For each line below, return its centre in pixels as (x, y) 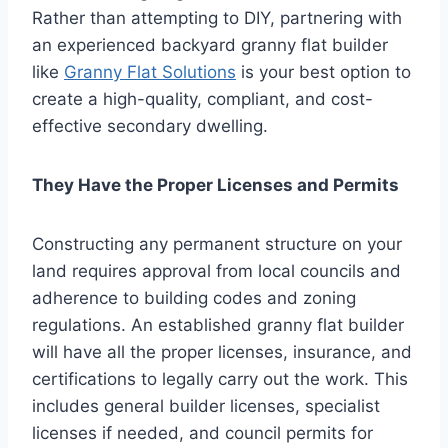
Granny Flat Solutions (150, 71)
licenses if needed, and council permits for (202, 432)
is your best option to (323, 71)
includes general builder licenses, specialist (206, 405)
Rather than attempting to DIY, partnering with (217, 17)
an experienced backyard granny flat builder (210, 44)
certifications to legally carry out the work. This (220, 378)
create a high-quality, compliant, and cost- (202, 98)
